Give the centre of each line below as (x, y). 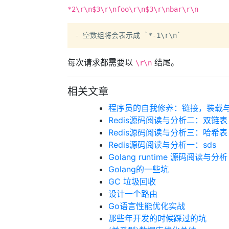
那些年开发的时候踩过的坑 (157, 218)
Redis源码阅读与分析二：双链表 (168, 120)
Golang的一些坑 (139, 169)
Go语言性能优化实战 (147, 206)
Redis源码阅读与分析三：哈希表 (168, 132)
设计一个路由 (133, 194)
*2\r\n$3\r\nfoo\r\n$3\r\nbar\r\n (133, 9)
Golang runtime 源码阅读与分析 (168, 157)
